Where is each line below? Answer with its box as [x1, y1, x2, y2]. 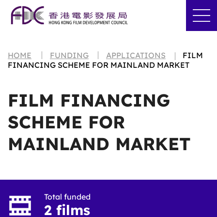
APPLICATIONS [106, 50, 166, 60]
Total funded [44, 192, 91, 201]
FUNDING [50, 50, 89, 60]
